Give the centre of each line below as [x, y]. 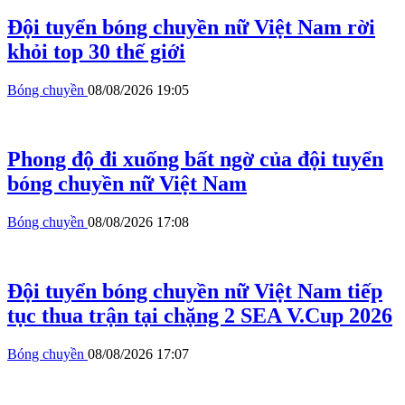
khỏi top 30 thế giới [96, 52]
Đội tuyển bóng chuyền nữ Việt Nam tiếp [195, 292]
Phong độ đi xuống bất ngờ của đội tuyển [195, 160]
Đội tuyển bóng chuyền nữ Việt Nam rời [191, 28]
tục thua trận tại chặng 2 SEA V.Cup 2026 [200, 316]
